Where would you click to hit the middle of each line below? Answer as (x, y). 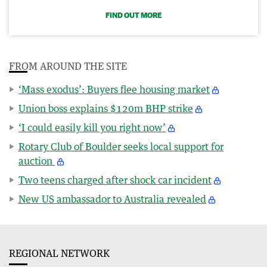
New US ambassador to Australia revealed (112, 199)
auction (37, 161)
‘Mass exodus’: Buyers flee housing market (114, 89)
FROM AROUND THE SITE (68, 66)
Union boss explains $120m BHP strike (106, 108)
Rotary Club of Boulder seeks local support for (121, 146)
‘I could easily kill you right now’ (92, 127)
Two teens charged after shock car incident (115, 180)
